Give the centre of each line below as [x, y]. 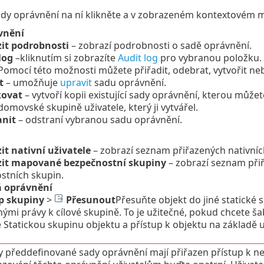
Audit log [138, 57]
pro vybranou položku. [209, 57]
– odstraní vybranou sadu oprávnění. [99, 119]
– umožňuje [32, 82]
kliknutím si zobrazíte [69, 57]
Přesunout [90, 199]
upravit [76, 82]
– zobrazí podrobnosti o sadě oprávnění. [160, 45]
